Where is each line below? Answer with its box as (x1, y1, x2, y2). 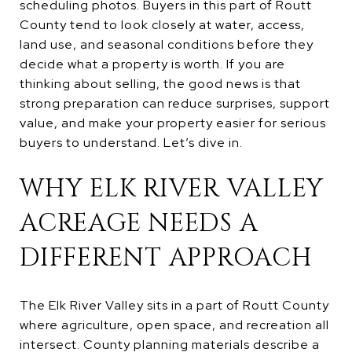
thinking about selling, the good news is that (20, 75, 301, 92)
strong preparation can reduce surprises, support (20, 95, 330, 112)
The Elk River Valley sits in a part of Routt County (20, 296, 329, 313)
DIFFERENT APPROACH (20, 241, 313, 275)
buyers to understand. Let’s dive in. (20, 134, 243, 151)
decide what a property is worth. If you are (20, 56, 285, 72)
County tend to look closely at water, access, (20, 16, 305, 33)
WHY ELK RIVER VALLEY (20, 172, 324, 206)
